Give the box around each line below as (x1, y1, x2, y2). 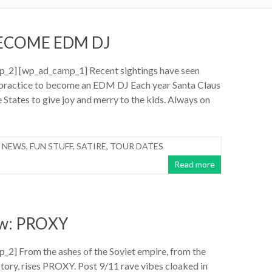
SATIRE (76, 140, 106, 151)
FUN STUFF (30, 140, 73, 151)
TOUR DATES (110, 140, 163, 151)
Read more (174, 158, 215, 169)
